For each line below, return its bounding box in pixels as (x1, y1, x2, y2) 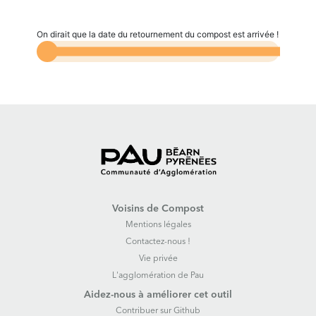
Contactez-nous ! (126, 238, 190, 246)
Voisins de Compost (112, 204, 204, 214)
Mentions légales (125, 221, 191, 229)
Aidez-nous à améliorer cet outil (84, 290, 232, 300)
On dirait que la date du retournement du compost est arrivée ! (37, 29, 279, 39)
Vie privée (138, 255, 178, 263)
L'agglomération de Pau (112, 272, 204, 280)
